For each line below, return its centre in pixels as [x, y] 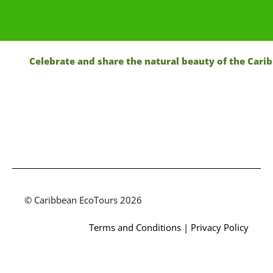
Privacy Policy [220, 227]
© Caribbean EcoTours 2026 [83, 200]
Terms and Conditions [135, 227]
